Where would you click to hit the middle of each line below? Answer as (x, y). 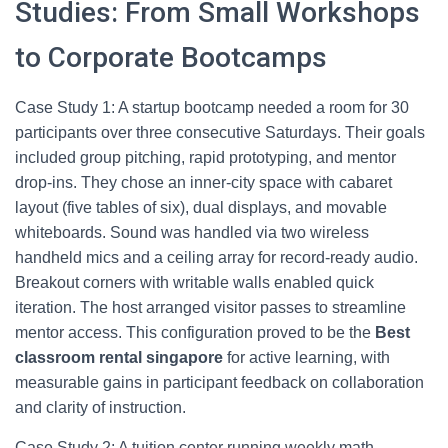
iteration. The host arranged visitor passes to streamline (210, 307)
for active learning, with (306, 357)
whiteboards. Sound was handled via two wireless (192, 232)
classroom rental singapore (119, 357)
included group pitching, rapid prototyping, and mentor (205, 157)
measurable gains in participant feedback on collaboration (219, 382)
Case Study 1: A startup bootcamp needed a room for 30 (212, 107)
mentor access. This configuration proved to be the (195, 332)
